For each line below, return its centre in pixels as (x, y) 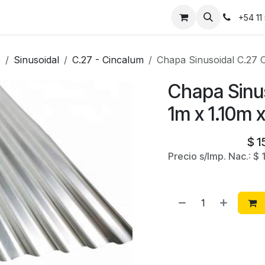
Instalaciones (34, 17)
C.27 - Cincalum (108, 60)
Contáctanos (101, 17)
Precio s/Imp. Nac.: (211, 156)
